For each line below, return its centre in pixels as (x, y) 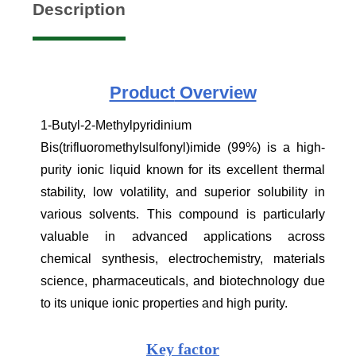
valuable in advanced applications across (183, 236)
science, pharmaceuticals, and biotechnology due (183, 281)
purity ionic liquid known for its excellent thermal (183, 169)
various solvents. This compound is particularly (183, 214)
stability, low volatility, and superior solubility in (183, 192)
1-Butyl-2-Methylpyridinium (116, 125)
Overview (215, 92)
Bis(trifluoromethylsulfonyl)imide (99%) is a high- (183, 147)
